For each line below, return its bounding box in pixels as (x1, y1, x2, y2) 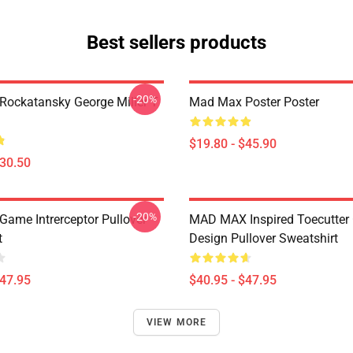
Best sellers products (87, 32, 266, 54)
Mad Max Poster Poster (189, 95, 319, 110)
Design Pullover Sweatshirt (189, 231, 338, 246)
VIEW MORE (146, 317, 207, 328)
